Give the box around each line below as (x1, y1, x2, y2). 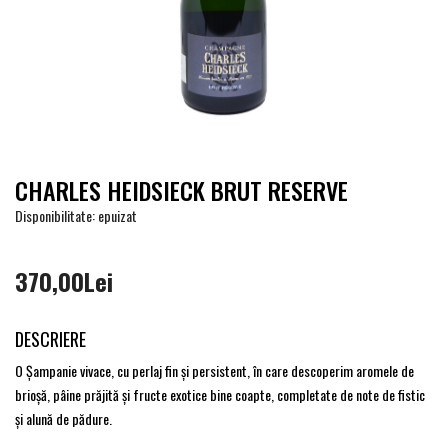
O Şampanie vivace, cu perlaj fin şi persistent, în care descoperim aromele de (15, 360, 414, 382)
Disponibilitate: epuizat (15, 205, 137, 227)
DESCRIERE (15, 326, 86, 353)
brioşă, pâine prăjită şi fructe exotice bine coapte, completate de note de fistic (15, 384, 425, 406)
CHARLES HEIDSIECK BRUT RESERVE (15, 172, 348, 209)
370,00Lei (15, 263, 113, 300)
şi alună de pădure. (15, 408, 112, 430)
